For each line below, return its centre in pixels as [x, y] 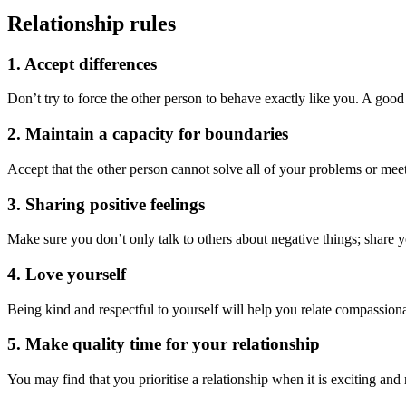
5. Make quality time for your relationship [164, 344]
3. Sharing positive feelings [106, 204]
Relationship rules [92, 23]
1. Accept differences [82, 63]
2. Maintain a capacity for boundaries [148, 134]
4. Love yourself [67, 274]
